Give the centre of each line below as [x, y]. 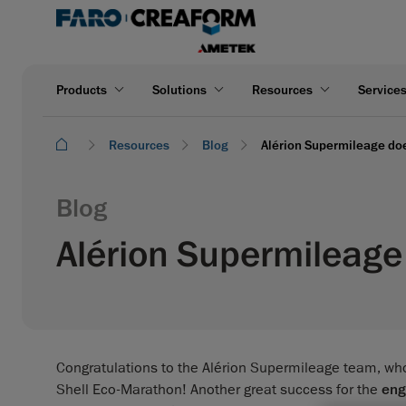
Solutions [179, 90]
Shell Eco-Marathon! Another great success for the [219, 389]
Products [82, 90]
